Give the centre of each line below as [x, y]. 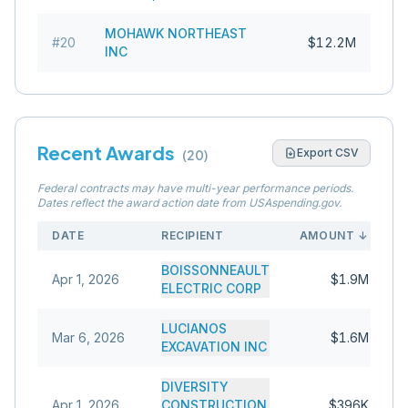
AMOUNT [327, 235]
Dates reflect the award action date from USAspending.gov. [189, 203]
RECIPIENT [193, 235]
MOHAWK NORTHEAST [176, 33]
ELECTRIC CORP [211, 288]
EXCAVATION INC [214, 347]
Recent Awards [106, 153]
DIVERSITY [195, 387]
